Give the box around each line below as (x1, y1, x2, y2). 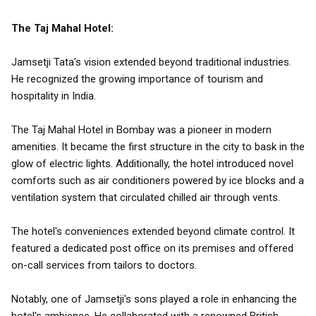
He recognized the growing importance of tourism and (11, 73, 263, 85)
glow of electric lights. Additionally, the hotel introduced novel (11, 157, 293, 170)
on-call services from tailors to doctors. (11, 259, 197, 272)
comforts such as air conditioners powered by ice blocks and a (11, 174, 304, 187)
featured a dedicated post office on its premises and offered (11, 242, 293, 255)
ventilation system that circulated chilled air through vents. (11, 191, 280, 204)
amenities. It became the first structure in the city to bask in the (11, 140, 305, 153)
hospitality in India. (11, 90, 99, 102)
